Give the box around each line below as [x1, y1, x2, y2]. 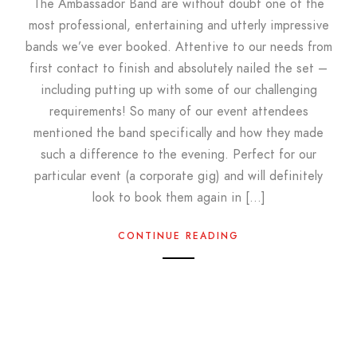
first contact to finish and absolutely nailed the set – [29, 60, 328, 77]
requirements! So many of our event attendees [49, 103, 308, 120]
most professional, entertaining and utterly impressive [28, 17, 329, 34]
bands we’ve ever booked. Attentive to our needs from [25, 38, 332, 56]
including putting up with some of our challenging [40, 81, 317, 99]
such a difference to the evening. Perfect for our [41, 146, 316, 163]
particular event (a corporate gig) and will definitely [34, 167, 323, 185]
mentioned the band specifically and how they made [33, 124, 324, 142]
